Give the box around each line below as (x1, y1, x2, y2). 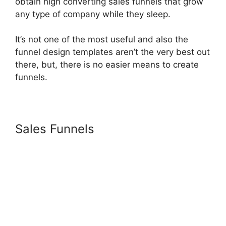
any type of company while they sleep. (15, 9, 171, 19)
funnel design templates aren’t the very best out (15, 47, 210, 58)
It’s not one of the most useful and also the (15, 34, 188, 45)
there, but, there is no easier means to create (15, 60, 199, 70)
